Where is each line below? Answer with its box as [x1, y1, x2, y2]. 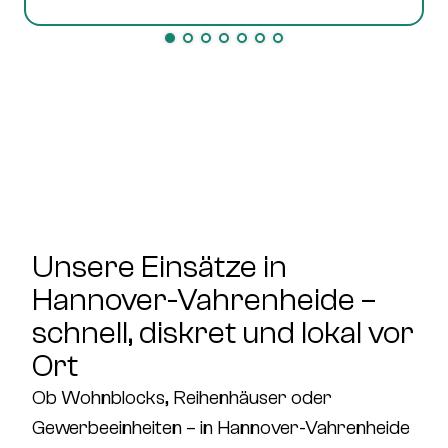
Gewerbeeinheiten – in [32, 416, 217, 439]
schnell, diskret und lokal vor [32, 315, 414, 351]
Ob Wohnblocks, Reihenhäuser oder [32, 386, 332, 409]
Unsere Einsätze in [32, 249, 287, 285]
